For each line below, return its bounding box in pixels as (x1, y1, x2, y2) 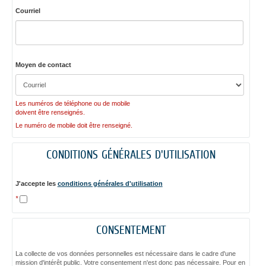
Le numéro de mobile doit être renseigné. (15, 122, 132, 129)
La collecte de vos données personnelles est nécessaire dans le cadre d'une (15, 250, 236, 258)
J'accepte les (15, 179, 58, 187)
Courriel (15, 7, 40, 14)
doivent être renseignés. (15, 109, 85, 116)
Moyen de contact (15, 61, 71, 69)
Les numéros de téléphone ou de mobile (15, 100, 130, 107)
